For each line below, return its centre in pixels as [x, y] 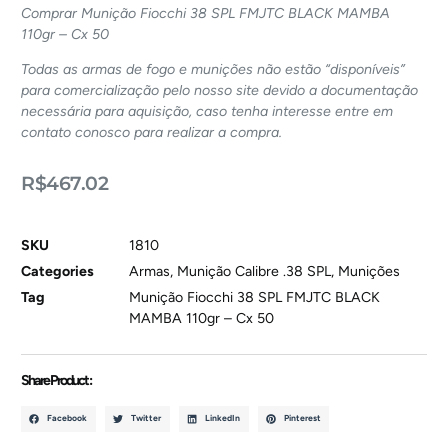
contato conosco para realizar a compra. [152, 133]
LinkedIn [222, 418]
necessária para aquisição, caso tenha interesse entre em [207, 112]
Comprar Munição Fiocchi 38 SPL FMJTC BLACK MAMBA [206, 13]
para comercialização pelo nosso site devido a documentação [220, 91]
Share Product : [56, 380]
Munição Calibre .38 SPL [254, 271]
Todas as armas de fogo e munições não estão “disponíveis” [213, 70]
